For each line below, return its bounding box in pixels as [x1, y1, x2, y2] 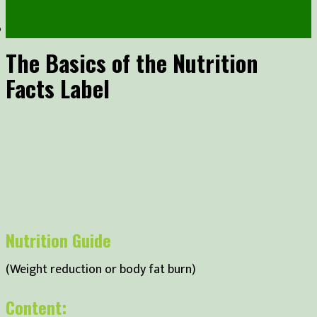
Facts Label [6, 71, 110, 105]
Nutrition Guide [6, 226, 111, 253]
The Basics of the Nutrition [6, 45, 258, 79]
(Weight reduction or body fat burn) [6, 258, 196, 280]
